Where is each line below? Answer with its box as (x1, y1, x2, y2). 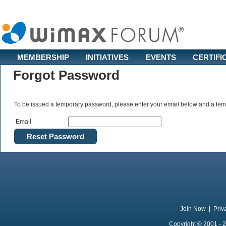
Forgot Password (13, 68, 120, 83)
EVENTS (146, 53, 176, 62)
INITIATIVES (86, 53, 129, 62)
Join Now (180, 205, 206, 212)
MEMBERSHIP (17, 53, 69, 62)
